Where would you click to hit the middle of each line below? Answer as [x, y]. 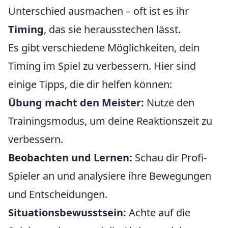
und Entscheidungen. [58, 194]
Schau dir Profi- [169, 158]
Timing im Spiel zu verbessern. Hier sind [102, 66]
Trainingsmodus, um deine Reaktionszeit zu [110, 121]
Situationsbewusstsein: [67, 212]
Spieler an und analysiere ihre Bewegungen [110, 176]
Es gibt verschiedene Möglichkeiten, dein [104, 48]
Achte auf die [158, 212]
